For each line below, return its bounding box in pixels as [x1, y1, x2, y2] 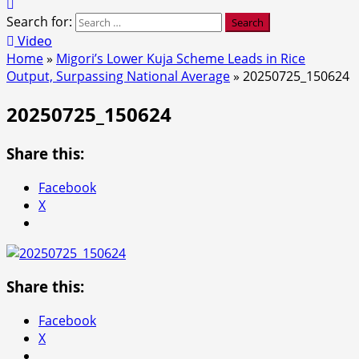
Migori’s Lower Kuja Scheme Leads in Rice [56, 50, 305, 67]
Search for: [6, 13, 72, 30]
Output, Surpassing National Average [6, 67, 230, 85]
